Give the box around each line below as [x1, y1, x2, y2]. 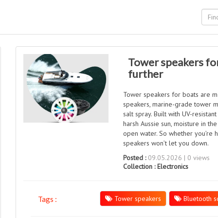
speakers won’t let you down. [123, 139, 209, 147]
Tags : [38, 195, 57, 203]
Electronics [157, 162, 189, 171]
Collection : [123, 162, 158, 171]
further [128, 67, 163, 80]
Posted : [123, 153, 146, 162]
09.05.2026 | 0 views [146, 153, 210, 162]
